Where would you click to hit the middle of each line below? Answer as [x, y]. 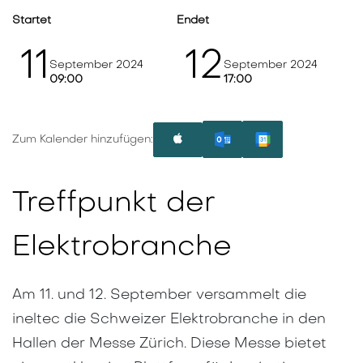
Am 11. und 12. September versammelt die [159, 296]
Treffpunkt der [114, 205]
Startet [32, 21]
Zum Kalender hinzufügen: [83, 139]
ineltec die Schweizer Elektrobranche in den [169, 320]
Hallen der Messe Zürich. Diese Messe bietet [169, 344]
